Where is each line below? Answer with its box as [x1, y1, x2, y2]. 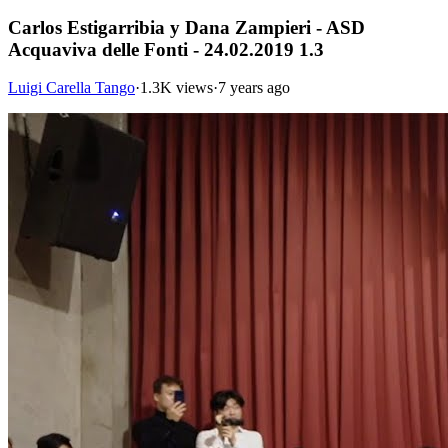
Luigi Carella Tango [8, 79, 135, 97]
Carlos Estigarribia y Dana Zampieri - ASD [8, 16, 365, 38]
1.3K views [140, 79, 213, 97]
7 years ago [218, 79, 290, 97]
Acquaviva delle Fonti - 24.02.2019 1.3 [8, 38, 324, 60]
